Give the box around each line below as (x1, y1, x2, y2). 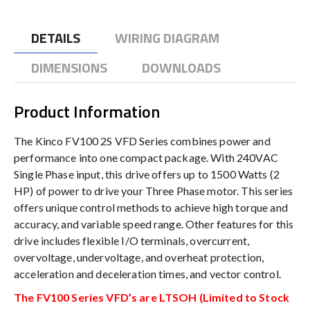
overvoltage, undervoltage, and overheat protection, (14, 250, 264, 264)
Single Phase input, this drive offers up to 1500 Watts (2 (14, 167, 280, 181)
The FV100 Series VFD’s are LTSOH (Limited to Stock (14, 290, 290, 304)
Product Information (14, 98, 160, 124)
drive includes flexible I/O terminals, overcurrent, (14, 233, 250, 247)
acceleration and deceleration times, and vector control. (14, 266, 281, 280)
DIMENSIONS (31, 56, 107, 78)
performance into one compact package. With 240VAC (14, 150, 278, 164)
